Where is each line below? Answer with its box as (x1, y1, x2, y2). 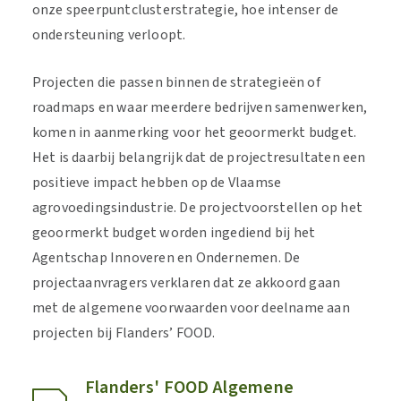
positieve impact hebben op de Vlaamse (31, 173, 282, 192)
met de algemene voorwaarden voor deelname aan (31, 298, 350, 318)
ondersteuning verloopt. (31, 25, 189, 45)
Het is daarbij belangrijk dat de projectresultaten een (31, 148, 366, 167)
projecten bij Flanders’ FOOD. (31, 323, 216, 343)
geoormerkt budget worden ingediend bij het (31, 223, 316, 243)
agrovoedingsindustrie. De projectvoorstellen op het (31, 198, 363, 218)
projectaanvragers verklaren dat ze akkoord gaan (31, 273, 341, 293)
